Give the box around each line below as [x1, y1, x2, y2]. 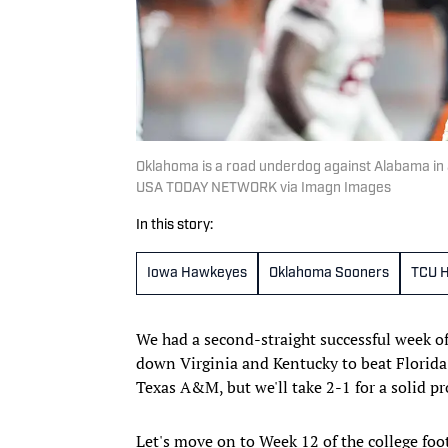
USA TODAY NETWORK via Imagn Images [136, 180, 391, 196]
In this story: [136, 217, 213, 233]
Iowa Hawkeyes [147, 265, 247, 281]
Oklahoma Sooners [269, 265, 389, 281]
